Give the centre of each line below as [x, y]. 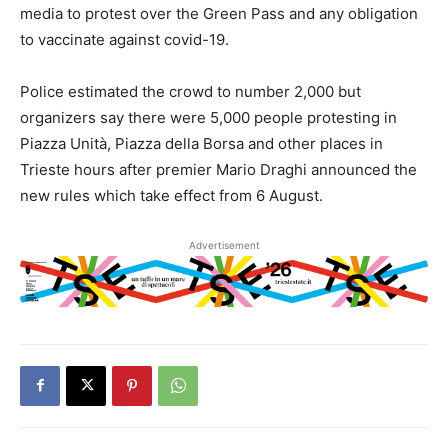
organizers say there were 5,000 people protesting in [208, 118]
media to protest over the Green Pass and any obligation [219, 14]
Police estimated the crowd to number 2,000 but [190, 92]
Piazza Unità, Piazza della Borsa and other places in [201, 144]
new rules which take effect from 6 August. [171, 196]
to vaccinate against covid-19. [124, 40]
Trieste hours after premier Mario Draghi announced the [218, 170]
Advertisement [224, 245]
